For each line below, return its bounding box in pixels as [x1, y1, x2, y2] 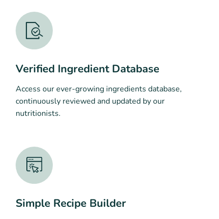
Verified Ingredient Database [16, 61, 159, 76]
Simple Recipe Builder [16, 196, 126, 211]
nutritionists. [16, 108, 61, 119]
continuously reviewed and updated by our [16, 95, 165, 107]
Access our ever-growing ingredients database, [16, 83, 182, 94]
